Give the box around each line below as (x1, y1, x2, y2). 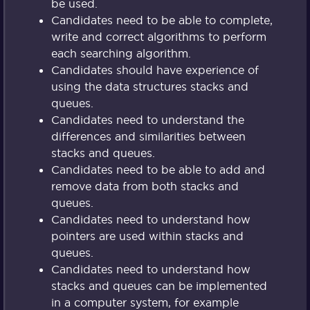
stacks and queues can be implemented (51, 279, 267, 293)
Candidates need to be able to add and (51, 163, 265, 177)
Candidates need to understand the (51, 113, 244, 127)
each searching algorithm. (51, 46, 191, 61)
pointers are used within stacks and (51, 229, 244, 244)
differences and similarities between (51, 129, 246, 144)
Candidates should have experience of (51, 63, 259, 77)
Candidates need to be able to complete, (51, 13, 273, 28)
